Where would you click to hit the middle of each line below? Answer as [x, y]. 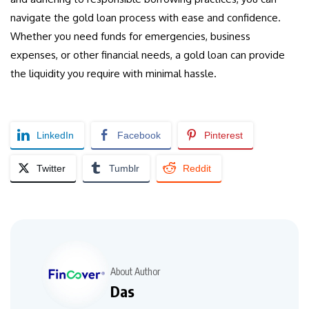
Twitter [51, 169]
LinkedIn [55, 136]
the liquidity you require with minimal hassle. [113, 74]
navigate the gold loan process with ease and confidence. [146, 18]
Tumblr [124, 169]
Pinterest [223, 136]
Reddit [197, 169]
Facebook [139, 136]
